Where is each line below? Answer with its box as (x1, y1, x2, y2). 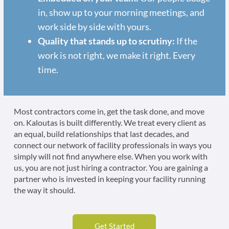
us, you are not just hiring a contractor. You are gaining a (13, 162, 208, 172)
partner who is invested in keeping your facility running (13, 173, 205, 184)
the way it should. (13, 185, 75, 195)
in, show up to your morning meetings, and (37, 6, 204, 18)
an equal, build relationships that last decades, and (13, 128, 189, 139)
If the (174, 35, 197, 47)
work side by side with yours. (37, 20, 151, 32)
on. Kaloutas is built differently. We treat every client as (13, 117, 206, 127)
